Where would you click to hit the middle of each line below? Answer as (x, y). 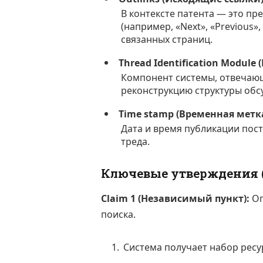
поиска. (118, 215)
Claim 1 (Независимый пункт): (175, 199)
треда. (135, 142)
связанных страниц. (166, 40)
